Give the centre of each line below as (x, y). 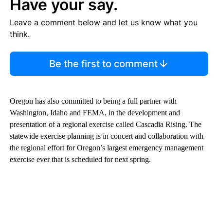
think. (20, 34)
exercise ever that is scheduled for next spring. (80, 160)
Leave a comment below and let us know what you (104, 23)
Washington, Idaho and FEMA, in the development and (95, 113)
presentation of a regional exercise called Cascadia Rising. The (106, 125)
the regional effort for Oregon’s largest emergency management (107, 148)
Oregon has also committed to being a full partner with (93, 101)
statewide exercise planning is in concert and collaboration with (107, 136)
